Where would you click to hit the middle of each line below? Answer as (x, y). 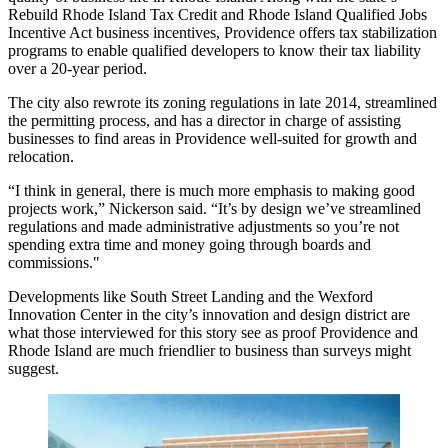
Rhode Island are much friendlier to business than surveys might (209, 351)
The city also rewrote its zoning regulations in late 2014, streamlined (222, 103)
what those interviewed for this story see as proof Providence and (213, 333)
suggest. (33, 369)
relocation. (41, 157)
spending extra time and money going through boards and (189, 245)
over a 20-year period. (77, 69)
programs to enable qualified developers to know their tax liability (214, 51)
